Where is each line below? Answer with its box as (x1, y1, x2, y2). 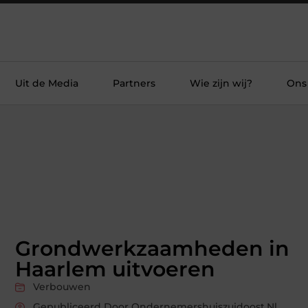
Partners (113, 77, 155, 89)
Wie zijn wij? (190, 77, 252, 89)
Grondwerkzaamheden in (15, 236, 289, 262)
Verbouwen (33, 280, 91, 294)
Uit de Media (15, 77, 78, 89)
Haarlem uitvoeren (15, 256, 215, 283)
